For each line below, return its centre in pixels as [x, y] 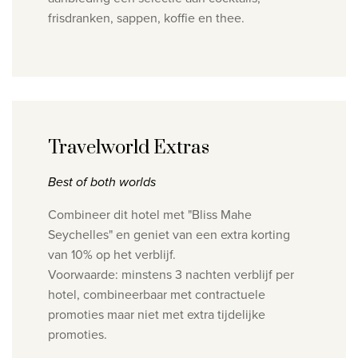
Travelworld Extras [129, 148]
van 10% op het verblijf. [112, 255]
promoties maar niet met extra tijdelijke [157, 315]
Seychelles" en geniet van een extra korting [169, 235]
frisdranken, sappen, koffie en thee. [148, 18]
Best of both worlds [102, 182]
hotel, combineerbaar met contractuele [157, 295]
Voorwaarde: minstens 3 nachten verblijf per [171, 275]
